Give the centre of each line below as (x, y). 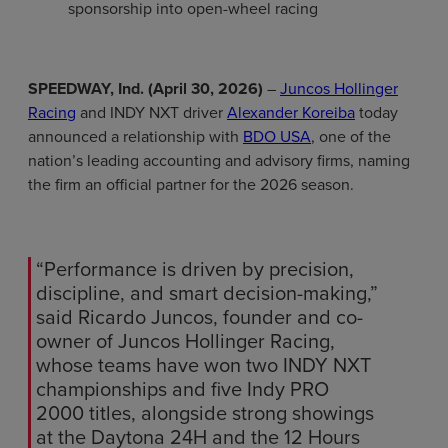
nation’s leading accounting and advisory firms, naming (219, 161)
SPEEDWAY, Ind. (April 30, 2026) (145, 89)
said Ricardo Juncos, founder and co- (199, 317)
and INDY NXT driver (151, 113)
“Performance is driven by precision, (195, 269)
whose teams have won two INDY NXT (203, 365)
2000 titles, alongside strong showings (205, 413)
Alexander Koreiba (291, 113)
